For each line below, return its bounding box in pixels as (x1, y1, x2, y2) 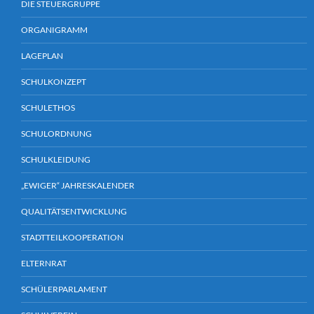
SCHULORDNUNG (21, 128, 92, 139)
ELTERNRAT (21, 258, 67, 269)
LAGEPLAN (21, 50, 63, 62)
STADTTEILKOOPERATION (21, 232, 123, 243)
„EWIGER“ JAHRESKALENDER (21, 180, 135, 191)
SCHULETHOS (21, 102, 75, 114)
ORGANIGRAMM (21, 25, 88, 36)
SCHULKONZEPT (21, 76, 86, 88)
